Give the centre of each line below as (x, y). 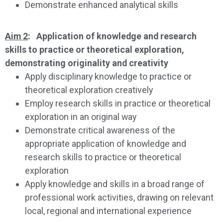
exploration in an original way (81, 116)
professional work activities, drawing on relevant (119, 197)
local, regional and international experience (108, 211)
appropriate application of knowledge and (106, 143)
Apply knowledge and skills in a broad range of (115, 184)
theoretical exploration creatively (89, 90)
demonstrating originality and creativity (87, 63)
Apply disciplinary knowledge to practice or (108, 76)
